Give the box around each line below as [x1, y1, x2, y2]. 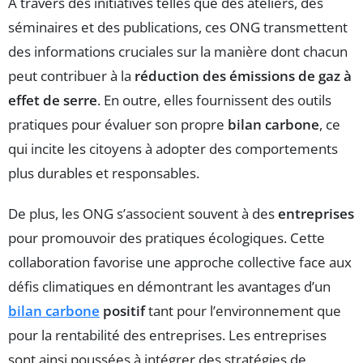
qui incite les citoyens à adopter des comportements [8, 139, 338, 159]
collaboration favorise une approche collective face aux [8, 253, 352, 272]
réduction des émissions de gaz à [135, 66, 352, 86]
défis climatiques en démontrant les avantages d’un [8, 277, 331, 297]
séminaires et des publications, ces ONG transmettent [8, 18, 348, 37]
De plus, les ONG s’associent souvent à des [8, 204, 278, 224]
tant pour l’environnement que [145, 301, 341, 321]
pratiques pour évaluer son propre [8, 115, 228, 135]
